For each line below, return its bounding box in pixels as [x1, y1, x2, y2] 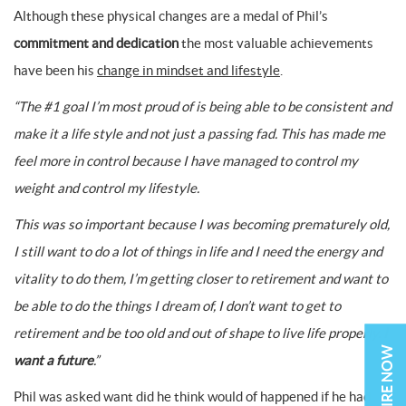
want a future [14, 353, 93, 368]
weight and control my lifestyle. [14, 180, 199, 196]
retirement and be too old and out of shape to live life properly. [14, 325, 383, 341]
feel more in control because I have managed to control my [14, 153, 358, 169]
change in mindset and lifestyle [97, 63, 280, 78]
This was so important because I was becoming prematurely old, [14, 217, 390, 232]
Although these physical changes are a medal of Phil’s [14, 8, 328, 24]
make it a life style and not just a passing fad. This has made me [14, 126, 385, 141]
